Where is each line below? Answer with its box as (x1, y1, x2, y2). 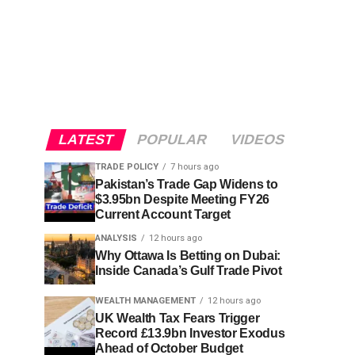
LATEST (55, 132, 116, 147)
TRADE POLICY (95, 162, 158, 172)
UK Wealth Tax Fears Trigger (95, 311, 260, 325)
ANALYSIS (95, 233, 137, 243)
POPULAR (134, 132, 209, 147)
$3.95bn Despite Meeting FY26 (95, 193, 270, 206)
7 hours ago (170, 162, 219, 172)
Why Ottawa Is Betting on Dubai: (95, 249, 281, 262)
